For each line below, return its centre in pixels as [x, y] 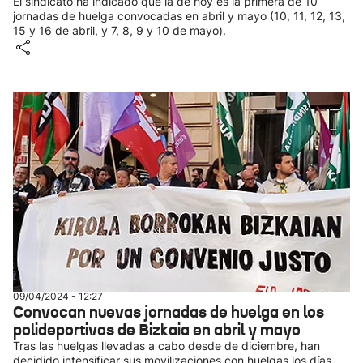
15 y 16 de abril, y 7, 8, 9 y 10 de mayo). [120, 30]
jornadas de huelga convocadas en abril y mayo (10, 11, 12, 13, [179, 16]
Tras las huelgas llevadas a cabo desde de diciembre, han [167, 346]
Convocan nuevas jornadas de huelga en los [169, 312]
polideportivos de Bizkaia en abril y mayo [157, 330]
